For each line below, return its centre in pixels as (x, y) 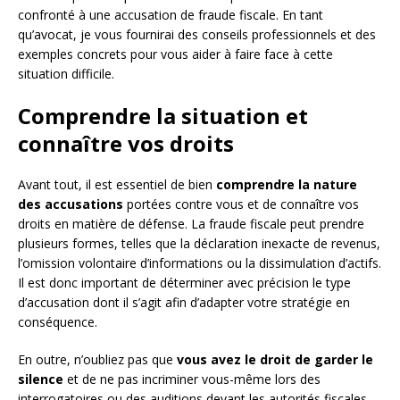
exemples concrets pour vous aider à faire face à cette (175, 54)
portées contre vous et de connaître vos (241, 204)
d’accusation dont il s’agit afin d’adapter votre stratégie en (184, 302)
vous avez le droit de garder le (275, 359)
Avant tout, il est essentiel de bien (117, 184)
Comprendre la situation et (163, 115)
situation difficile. (66, 73)
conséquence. (58, 321)
